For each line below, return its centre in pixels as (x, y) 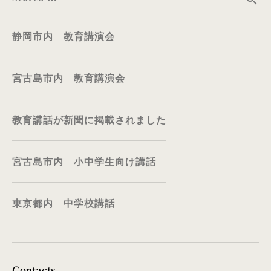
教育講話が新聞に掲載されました (89, 121)
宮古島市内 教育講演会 (69, 79)
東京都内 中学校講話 (64, 204)
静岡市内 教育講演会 (64, 37)
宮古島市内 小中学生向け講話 (84, 162)
